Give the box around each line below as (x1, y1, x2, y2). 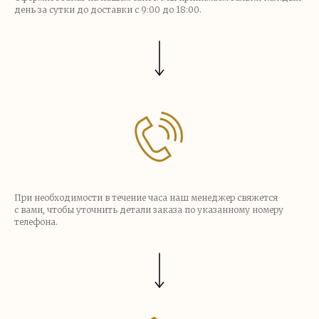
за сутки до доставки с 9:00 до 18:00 (38, 4, 199, 15)
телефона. (14, 216, 58, 227)
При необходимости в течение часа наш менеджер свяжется (14, 192, 278, 203)
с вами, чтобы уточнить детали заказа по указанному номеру (14, 204, 283, 215)
